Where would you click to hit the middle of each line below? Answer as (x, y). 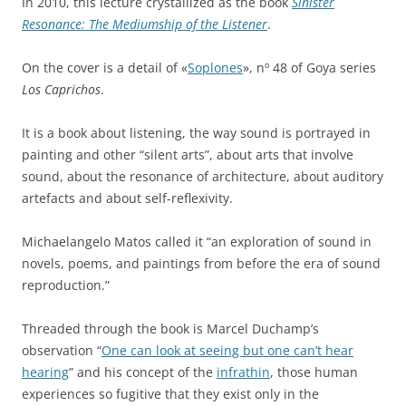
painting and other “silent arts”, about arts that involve (188, 154)
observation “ (62, 350)
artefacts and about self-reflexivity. (127, 198)
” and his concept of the (143, 372)
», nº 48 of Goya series (309, 67)
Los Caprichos (61, 89)
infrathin (243, 372)
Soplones (215, 67)
